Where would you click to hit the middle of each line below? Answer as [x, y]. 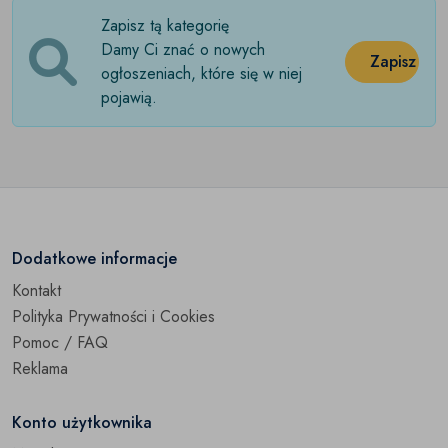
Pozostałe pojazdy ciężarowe [122, 72]
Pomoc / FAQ [60, 342]
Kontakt [36, 290]
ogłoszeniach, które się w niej [201, 73]
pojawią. [129, 97]
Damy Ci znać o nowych [183, 49]
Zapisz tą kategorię [165, 25]
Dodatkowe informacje [94, 258]
